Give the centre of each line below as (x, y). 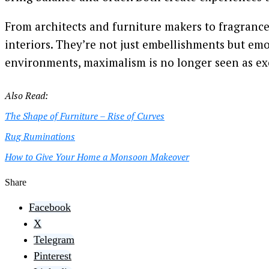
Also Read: (26, 95)
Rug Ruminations (40, 136)
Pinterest (53, 256)
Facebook (50, 207)
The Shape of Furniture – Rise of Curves (85, 116)
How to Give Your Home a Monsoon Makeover (97, 157)
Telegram (54, 240)
